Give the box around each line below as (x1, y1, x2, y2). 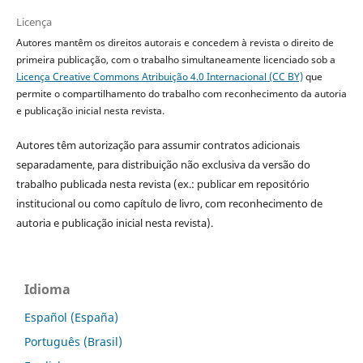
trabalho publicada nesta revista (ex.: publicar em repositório (15, 177, 310, 191)
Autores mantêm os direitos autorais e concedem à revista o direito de (15, 35, 334, 49)
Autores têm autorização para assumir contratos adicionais (15, 138, 300, 152)
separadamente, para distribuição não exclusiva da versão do (15, 157, 310, 172)
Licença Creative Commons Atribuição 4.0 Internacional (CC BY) (15, 69, 303, 83)
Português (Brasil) (24, 333, 122, 349)
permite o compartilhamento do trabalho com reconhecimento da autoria (15, 86, 347, 100)
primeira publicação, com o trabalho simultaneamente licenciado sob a (15, 52, 335, 66)
